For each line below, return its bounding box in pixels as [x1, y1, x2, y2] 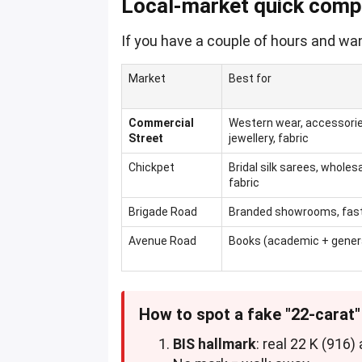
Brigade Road [128, 205, 198, 219]
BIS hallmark [173, 335, 257, 353]
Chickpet [128, 161, 175, 175]
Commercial [128, 116, 195, 130]
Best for [229, 72, 272, 86]
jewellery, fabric [229, 132, 309, 145]
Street [128, 132, 164, 145]
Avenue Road [128, 234, 197, 248]
